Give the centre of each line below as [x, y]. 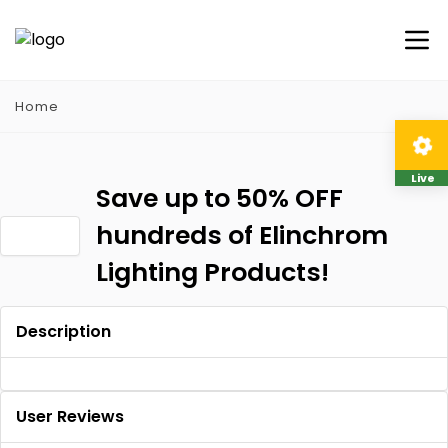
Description [63, 331]
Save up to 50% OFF [219, 198]
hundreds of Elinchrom [242, 235]
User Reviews [70, 416]
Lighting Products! [212, 272]
